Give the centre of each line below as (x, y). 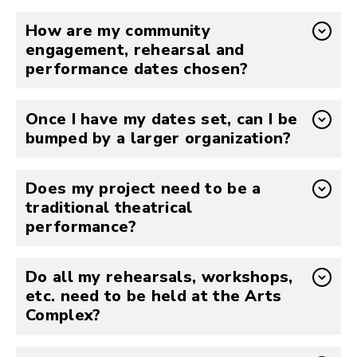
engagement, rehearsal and (135, 50)
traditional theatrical (109, 208)
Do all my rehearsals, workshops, (159, 277)
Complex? (63, 315)
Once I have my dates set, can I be (162, 119)
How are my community (118, 31)
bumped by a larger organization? (159, 138)
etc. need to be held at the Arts (154, 296)
